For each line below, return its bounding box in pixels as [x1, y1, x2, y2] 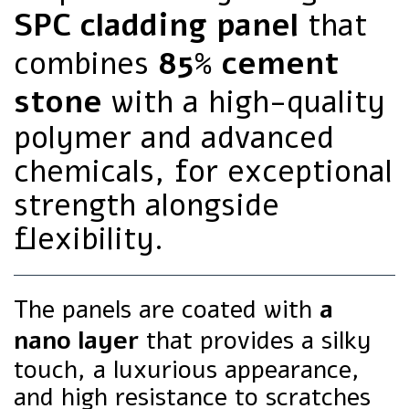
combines [14, 43, 158, 85]
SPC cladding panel [14, 5, 299, 47]
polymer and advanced [14, 117, 334, 159]
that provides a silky [139, 323, 372, 358]
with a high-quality [102, 81, 385, 123]
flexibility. [14, 218, 163, 260]
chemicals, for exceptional [14, 151, 393, 193]
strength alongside [14, 184, 279, 226]
